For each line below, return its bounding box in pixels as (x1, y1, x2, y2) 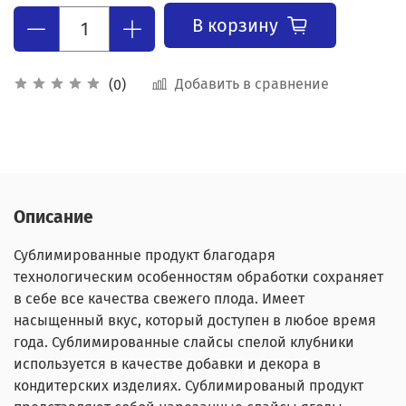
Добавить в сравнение (175, 75, 329, 93)
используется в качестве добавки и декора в (14, 355, 321, 373)
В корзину (192, 14, 278, 36)
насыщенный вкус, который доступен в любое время (14, 312, 376, 330)
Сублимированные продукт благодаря (14, 246, 275, 265)
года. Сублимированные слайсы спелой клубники (14, 333, 354, 352)
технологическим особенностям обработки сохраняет (14, 268, 383, 286)
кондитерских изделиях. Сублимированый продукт (14, 377, 363, 395)
